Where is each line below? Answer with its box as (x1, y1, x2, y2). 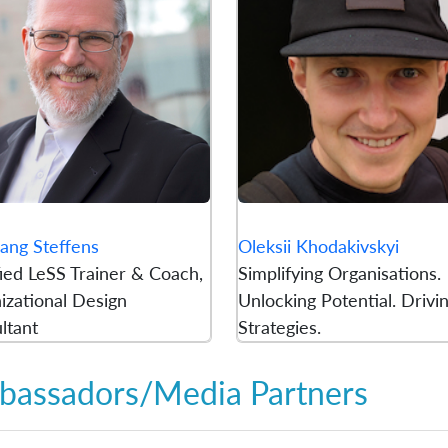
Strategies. (237, 316, 321, 339)
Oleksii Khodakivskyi (237, 235, 399, 258)
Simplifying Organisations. (237, 262, 441, 285)
